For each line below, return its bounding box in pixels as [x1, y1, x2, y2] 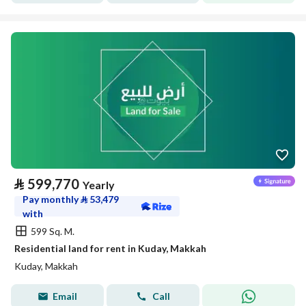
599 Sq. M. [31, 225, 74, 237]
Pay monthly [23, 193, 81, 205]
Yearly [83, 178, 115, 191]
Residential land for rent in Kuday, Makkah [14, 242, 206, 254]
